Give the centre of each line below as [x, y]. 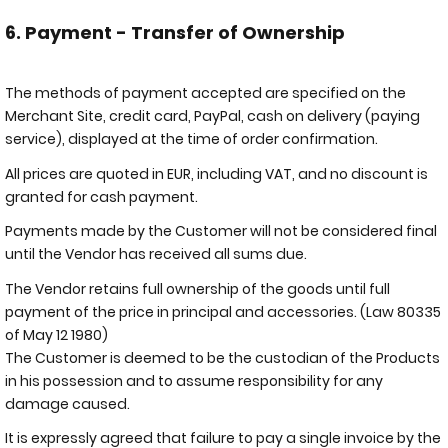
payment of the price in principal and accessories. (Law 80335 [223, 311]
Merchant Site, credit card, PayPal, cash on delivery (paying [212, 116]
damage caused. [67, 403]
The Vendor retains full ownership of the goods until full [197, 288]
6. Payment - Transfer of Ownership [175, 32]
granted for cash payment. [106, 196]
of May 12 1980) [56, 334]
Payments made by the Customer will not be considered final [221, 231]
